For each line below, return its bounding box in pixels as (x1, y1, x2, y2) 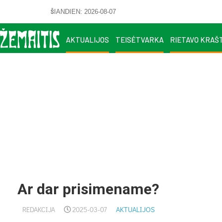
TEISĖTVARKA (115, 35, 164, 44)
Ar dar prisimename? (17, 180, 159, 198)
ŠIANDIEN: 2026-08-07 (51, 7, 116, 15)
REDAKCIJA (22, 205, 55, 214)
